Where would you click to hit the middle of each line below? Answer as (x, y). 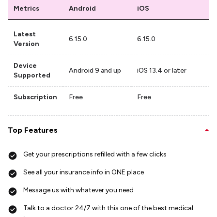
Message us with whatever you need (78, 190)
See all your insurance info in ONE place (84, 172)
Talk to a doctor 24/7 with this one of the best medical (108, 208)
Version (26, 44)
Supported (32, 76)
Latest (25, 34)
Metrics (26, 9)
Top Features (33, 130)
